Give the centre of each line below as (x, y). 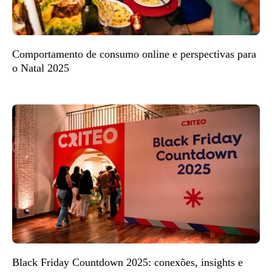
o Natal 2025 (41, 68)
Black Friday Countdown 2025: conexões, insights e (127, 262)
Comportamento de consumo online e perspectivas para (134, 54)
